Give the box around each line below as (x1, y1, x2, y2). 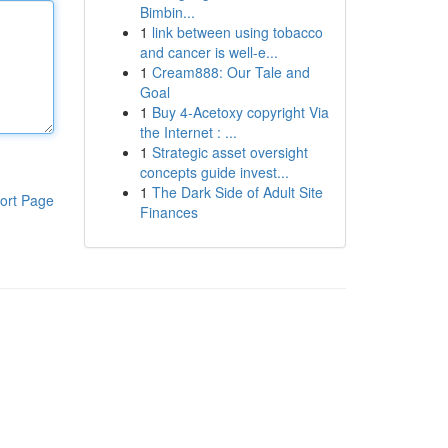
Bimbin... (139, 2, 195, 22)
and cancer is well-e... (139, 42, 278, 62)
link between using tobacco (151, 22, 323, 42)
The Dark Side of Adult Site (151, 182, 323, 202)
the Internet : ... (139, 122, 237, 142)
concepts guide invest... (139, 162, 289, 182)
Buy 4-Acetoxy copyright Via (151, 102, 329, 122)
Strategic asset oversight (151, 142, 308, 162)
